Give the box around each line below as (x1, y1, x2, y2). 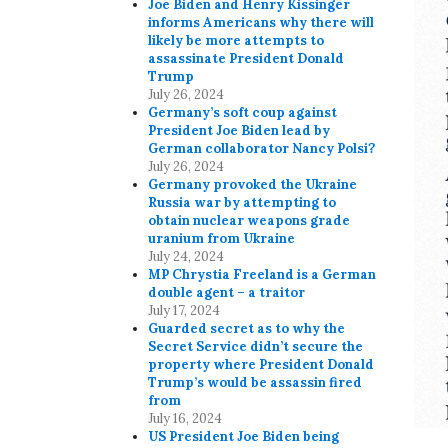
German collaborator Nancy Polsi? (148, 140, 376, 158)
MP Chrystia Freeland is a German (148, 266, 377, 284)
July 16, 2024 (148, 410, 223, 428)
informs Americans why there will (148, 14, 375, 32)
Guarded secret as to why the (148, 320, 346, 338)
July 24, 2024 (148, 248, 225, 266)
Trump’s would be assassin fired (148, 374, 363, 392)
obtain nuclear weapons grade (148, 212, 351, 230)
